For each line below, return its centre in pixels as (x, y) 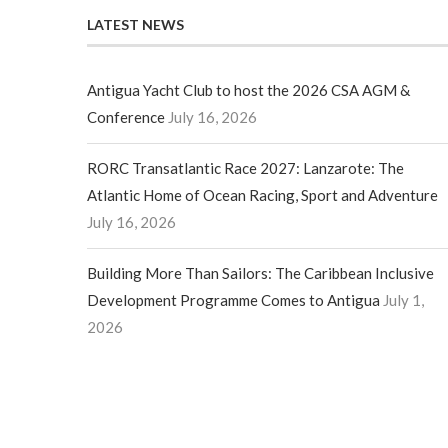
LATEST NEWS (135, 25)
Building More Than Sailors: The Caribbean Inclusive (260, 273)
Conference (126, 117)
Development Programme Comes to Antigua (233, 300)
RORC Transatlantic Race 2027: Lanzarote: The (245, 168)
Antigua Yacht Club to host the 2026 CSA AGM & (248, 90)
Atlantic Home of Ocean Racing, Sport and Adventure (262, 195)
